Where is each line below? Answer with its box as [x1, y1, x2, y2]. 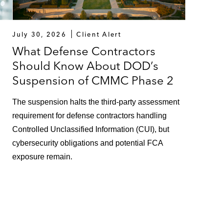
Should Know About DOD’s [12, 58, 159, 73]
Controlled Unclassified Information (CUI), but [12, 125, 170, 133]
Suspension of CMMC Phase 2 [12, 73, 174, 88]
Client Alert [76, 30, 122, 38]
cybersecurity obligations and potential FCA [12, 138, 163, 147]
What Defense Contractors [12, 44, 156, 58]
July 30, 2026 [12, 30, 66, 38]
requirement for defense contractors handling [12, 111, 167, 120]
